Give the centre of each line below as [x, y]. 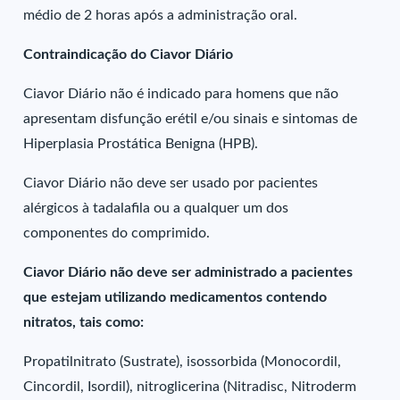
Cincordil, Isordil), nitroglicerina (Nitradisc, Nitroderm [190, 387]
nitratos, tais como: [84, 322]
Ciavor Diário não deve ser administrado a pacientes [188, 272]
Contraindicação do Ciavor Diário [129, 54]
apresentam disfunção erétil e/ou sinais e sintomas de [191, 119]
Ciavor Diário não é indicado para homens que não [181, 94]
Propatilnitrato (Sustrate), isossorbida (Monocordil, [183, 362]
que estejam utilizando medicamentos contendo [175, 297]
